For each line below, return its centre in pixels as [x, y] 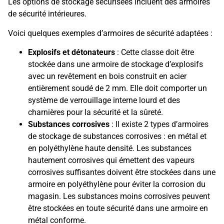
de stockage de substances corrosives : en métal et [117, 136]
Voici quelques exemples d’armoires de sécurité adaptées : [110, 33]
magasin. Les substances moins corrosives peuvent [119, 196]
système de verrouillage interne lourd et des [104, 100]
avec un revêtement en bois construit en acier [107, 76]
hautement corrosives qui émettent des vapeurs [111, 160]
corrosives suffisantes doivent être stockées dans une [122, 172]
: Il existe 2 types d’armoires [159, 124]
